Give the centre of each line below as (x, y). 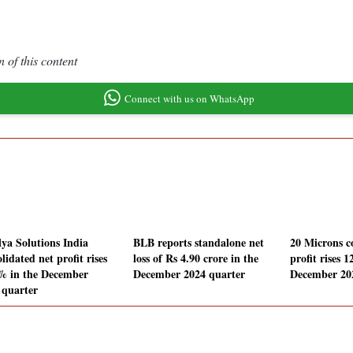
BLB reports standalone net (199, 243)
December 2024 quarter (189, 274)
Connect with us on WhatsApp (189, 98)
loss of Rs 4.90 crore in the (196, 258)
